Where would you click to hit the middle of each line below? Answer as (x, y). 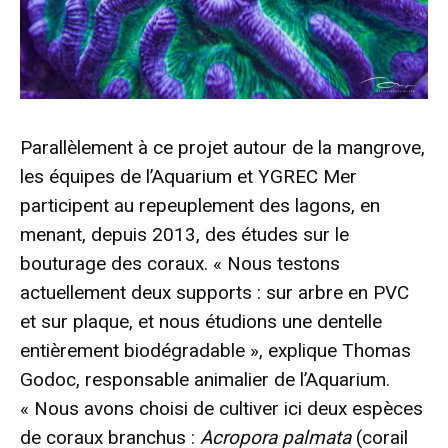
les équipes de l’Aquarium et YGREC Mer (188, 176)
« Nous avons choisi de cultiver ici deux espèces (221, 408)
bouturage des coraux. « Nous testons (180, 263)
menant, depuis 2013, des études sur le (184, 234)
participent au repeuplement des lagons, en (200, 205)
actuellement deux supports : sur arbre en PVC (214, 292)
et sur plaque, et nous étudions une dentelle (201, 321)
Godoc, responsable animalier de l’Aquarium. (205, 379)
